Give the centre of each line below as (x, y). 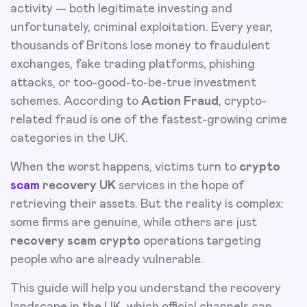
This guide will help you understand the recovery (146, 288)
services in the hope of (180, 185)
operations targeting (201, 241)
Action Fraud (180, 101)
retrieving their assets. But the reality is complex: (147, 204)
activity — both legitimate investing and (121, 9)
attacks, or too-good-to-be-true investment (133, 83)
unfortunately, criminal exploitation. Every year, (142, 27)
